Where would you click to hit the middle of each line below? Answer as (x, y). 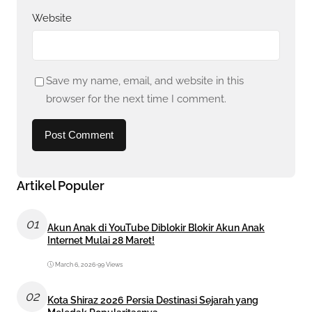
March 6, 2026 (75, 264)
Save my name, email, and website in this (145, 81)
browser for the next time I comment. (136, 99)
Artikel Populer (61, 185)
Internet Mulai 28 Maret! (101, 241)
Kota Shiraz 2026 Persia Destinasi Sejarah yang (153, 301)
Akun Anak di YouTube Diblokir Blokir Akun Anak (156, 228)
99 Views (110, 264)
